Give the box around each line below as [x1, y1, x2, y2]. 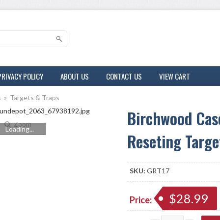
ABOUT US [60, 71, 89, 82]
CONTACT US [106, 71, 142, 82]
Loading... [5, 125, 34, 133]
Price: [130, 194, 153, 205]
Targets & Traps [10, 93, 59, 102]
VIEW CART [159, 71, 190, 82]
